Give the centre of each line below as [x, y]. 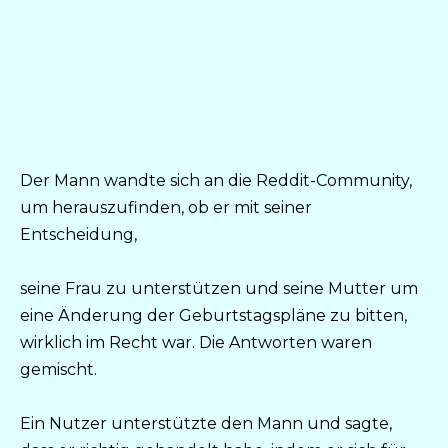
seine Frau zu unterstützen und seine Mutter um [219, 288]
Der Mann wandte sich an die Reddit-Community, [216, 180]
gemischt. [58, 369]
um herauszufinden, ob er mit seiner [166, 207]
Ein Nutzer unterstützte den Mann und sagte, [206, 423]
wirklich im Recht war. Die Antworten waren [196, 342]
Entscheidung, [78, 234]
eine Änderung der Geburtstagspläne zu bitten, [213, 315]
